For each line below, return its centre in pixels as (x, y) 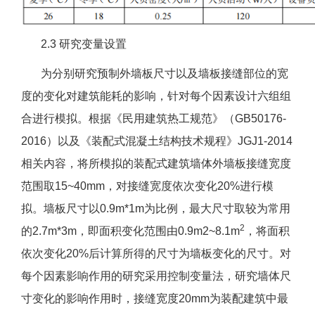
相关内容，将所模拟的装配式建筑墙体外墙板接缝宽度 (156, 164)
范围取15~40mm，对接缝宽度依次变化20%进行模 (147, 186)
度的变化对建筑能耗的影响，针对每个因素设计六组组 (156, 96)
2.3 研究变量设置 (74, 44)
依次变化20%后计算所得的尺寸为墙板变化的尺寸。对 (156, 254)
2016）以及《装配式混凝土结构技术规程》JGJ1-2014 (157, 141)
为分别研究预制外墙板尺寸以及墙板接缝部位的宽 (155, 74)
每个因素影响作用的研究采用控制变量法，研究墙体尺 (156, 276)
